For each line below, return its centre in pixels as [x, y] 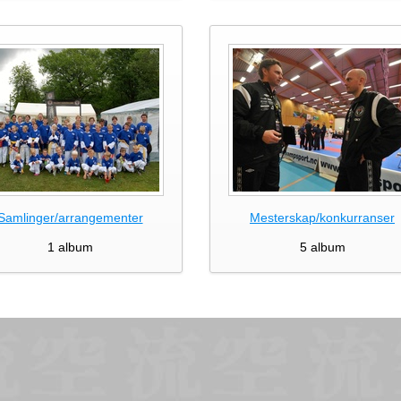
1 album [70, 247]
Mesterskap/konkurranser [322, 218]
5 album [322, 247]
